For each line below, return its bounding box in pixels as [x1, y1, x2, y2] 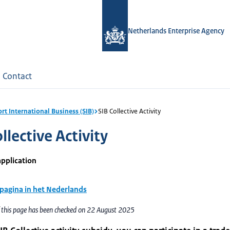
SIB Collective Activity [98, 107, 161, 116]
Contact [3, 70, 32, 82]
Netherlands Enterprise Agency [128, 26, 224, 35]
